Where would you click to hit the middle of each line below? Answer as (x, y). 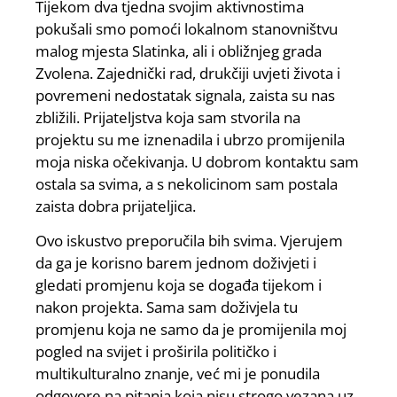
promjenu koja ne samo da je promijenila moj (191, 330)
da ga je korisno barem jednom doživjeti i (176, 263)
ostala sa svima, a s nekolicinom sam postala (187, 183)
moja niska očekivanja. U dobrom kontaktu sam (197, 161)
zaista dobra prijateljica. (116, 206)
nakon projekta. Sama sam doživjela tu (167, 307)
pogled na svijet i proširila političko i (156, 352)
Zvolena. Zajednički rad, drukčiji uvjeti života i (188, 73)
